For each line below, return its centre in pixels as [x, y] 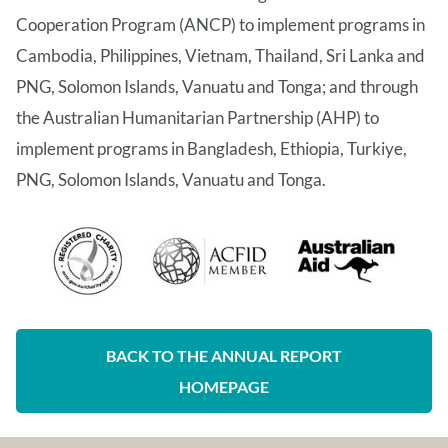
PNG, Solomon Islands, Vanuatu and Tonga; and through [217, 86]
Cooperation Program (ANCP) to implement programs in [220, 24]
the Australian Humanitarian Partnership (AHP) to [197, 117]
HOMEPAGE [224, 387]
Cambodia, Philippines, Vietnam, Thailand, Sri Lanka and [220, 55]
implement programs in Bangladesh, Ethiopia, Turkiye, [211, 148]
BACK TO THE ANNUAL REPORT [224, 356]
